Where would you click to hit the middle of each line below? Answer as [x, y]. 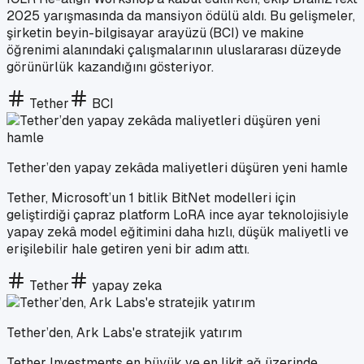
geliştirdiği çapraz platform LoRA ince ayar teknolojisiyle [178, 214]
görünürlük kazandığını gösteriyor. [110, 67]
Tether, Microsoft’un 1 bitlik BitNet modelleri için [151, 197]
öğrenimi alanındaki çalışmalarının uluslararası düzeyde [174, 50]
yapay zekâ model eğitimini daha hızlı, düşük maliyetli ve [178, 232]
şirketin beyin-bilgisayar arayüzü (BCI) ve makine [155, 32]
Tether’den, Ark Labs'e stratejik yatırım [124, 332]
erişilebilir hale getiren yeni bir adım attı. [128, 249]
